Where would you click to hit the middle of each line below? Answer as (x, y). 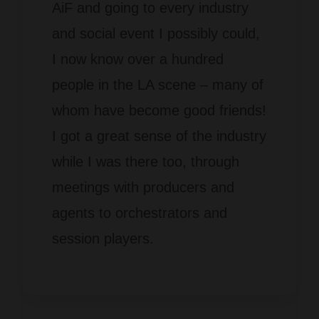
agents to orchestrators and (139, 213)
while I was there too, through (145, 161)
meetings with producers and (143, 187)
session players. (103, 238)
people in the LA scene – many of (157, 84)
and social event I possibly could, (156, 33)
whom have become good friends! (159, 110)
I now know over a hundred (137, 59)
